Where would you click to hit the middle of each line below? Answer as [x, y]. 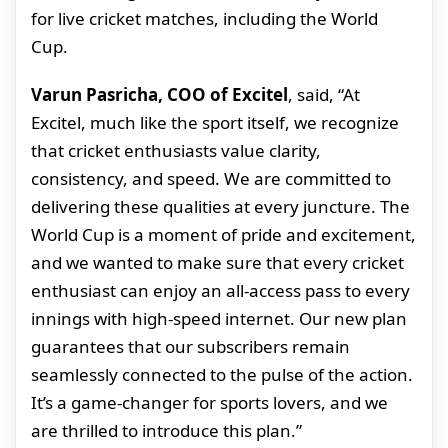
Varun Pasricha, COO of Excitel [159, 95]
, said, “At [324, 95]
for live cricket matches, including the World [204, 19]
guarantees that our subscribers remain [190, 347]
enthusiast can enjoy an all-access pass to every [220, 291]
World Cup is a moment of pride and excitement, [223, 235]
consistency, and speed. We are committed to [211, 179]
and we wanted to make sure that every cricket [217, 263]
